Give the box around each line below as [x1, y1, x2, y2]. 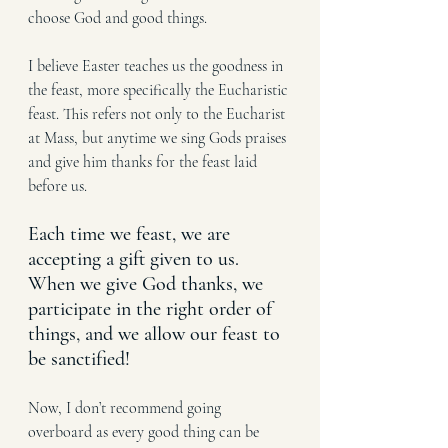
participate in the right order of [28, 296, 277, 321]
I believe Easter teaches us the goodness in [28, 55, 287, 76]
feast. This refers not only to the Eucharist [28, 103, 289, 124]
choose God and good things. [28, 7, 211, 28]
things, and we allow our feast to [28, 321, 285, 346]
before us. [28, 175, 91, 196]
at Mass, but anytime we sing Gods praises [28, 127, 290, 148]
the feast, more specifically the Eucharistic [28, 79, 292, 100]
